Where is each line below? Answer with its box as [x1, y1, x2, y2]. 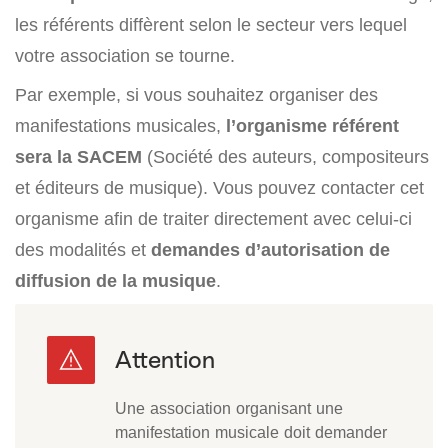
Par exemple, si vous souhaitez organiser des [15, 84, 378, 106]
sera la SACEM [15, 146, 142, 168]
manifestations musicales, [15, 115, 221, 137]
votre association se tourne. [15, 45, 235, 67]
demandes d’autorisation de [151, 239, 390, 261]
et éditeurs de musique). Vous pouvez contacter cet [15, 177, 424, 199]
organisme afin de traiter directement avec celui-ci [15, 208, 412, 230]
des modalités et [15, 239, 151, 261]
